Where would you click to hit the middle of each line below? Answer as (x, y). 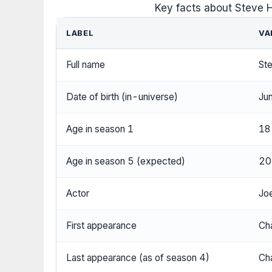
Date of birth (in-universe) (122, 97)
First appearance (101, 226)
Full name (86, 65)
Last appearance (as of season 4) (138, 258)
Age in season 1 (100, 129)
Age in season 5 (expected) (126, 161)
